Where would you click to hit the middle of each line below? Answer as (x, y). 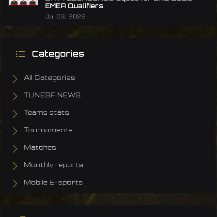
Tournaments (48, 131)
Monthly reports (54, 165)
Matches (40, 148)
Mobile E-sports (53, 183)
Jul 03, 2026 (65, 17)
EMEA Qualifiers (74, 6)
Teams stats (46, 113)
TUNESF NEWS (52, 96)
